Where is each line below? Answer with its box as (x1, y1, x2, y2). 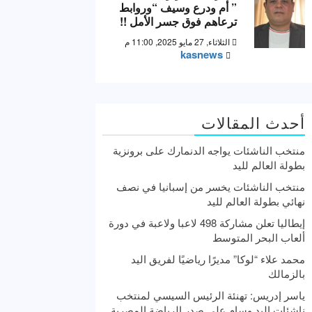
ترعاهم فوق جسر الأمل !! (120, 13, 237, 29)
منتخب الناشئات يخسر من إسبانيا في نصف (116, 178, 305, 194)
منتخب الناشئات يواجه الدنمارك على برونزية (113, 142, 305, 157)
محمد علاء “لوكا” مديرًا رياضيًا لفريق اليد (131, 251, 305, 266)
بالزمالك (268, 265, 305, 281)
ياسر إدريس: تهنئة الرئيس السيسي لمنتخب (116, 287, 305, 302)
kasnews (180, 46, 224, 62)
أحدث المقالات (201, 111, 305, 133)
